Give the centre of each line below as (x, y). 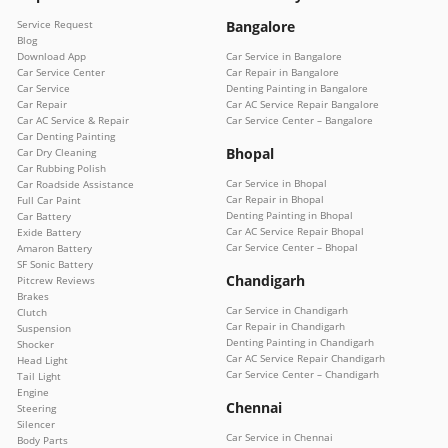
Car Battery (44, 215)
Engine (33, 391)
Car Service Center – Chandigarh (302, 373)
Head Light (42, 359)
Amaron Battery (54, 247)
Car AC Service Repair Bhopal (295, 230)
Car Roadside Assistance (75, 183)
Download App (51, 55)
